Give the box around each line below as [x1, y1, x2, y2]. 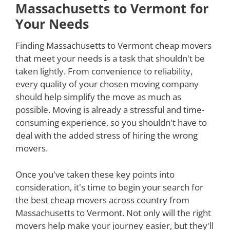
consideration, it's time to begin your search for [15, 181, 203, 193]
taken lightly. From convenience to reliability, [15, 65, 193, 78]
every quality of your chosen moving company [15, 78, 199, 90]
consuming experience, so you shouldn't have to [15, 117, 207, 129]
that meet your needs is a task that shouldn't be [15, 52, 205, 65]
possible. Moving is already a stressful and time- [15, 104, 204, 116]
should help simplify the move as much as [15, 91, 181, 103]
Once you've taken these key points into [15, 168, 175, 180]
